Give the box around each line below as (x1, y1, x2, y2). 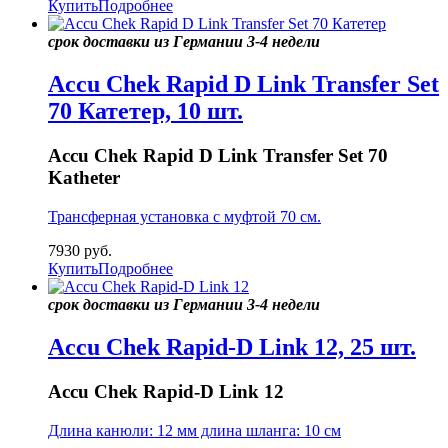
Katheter (48, 167, 120, 189)
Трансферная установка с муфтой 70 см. (48, 208, 321, 225)
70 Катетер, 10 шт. (48, 98, 243, 125)
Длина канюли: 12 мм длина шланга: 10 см (48, 421, 341, 439)
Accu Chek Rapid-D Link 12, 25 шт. (48, 333, 416, 360)
